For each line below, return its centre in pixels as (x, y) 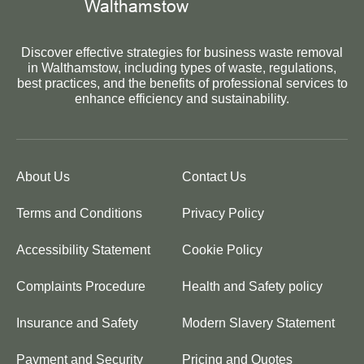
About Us (43, 176)
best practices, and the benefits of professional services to (182, 83)
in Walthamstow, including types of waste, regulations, (182, 67)
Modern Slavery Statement (258, 323)
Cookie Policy (222, 249)
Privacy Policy (223, 213)
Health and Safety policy (252, 286)
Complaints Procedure (81, 286)
